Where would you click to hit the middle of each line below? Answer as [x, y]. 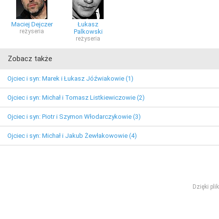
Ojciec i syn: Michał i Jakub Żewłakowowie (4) [72, 136]
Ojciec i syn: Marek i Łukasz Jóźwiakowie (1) [70, 78]
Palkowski [88, 32]
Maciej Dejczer [32, 24]
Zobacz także [30, 59]
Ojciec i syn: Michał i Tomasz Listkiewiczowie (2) [76, 98]
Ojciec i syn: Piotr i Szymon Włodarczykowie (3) [74, 117]
